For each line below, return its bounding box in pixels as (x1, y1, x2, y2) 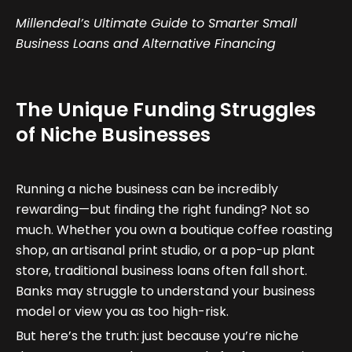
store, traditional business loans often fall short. (16, 262, 307, 280)
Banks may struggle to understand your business (16, 282, 315, 301)
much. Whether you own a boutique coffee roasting (16, 221, 332, 240)
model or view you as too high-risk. (16, 302, 229, 321)
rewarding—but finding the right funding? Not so (16, 200, 310, 219)
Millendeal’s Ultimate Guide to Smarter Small (16, 14, 297, 33)
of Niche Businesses (16, 121, 211, 149)
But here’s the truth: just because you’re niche (16, 327, 299, 346)
